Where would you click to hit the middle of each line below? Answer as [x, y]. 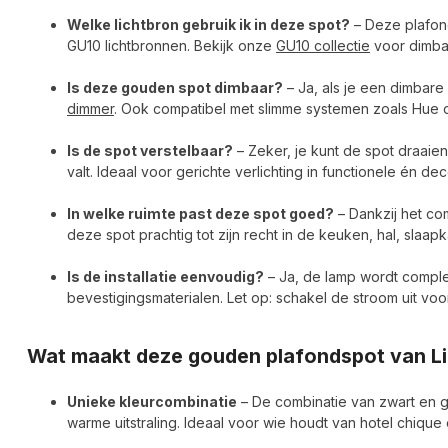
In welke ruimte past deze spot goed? [200, 213]
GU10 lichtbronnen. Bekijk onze [171, 45]
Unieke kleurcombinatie [152, 402]
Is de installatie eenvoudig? [165, 276]
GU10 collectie [323, 45]
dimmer [90, 108]
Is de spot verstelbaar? [150, 150]
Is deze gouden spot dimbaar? [175, 87]
